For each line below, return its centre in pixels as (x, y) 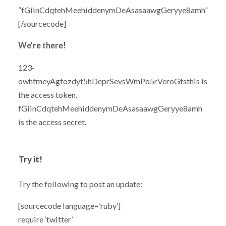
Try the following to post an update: (80, 184)
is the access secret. (52, 122)
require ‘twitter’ (45, 219)
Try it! (30, 159)
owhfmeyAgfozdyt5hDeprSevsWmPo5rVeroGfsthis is (112, 81)
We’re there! (42, 45)
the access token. (47, 94)
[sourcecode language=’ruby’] (69, 205)
